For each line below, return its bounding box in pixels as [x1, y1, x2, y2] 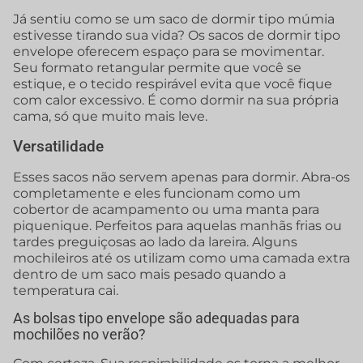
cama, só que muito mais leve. [13, 109, 207, 125]
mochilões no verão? [13, 326, 146, 343]
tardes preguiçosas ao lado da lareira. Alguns [13, 233, 297, 250]
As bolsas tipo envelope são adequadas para [13, 310, 300, 327]
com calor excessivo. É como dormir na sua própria [13, 92, 339, 109]
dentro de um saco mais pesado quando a [13, 266, 286, 282]
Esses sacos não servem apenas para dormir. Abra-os [13, 169, 350, 185]
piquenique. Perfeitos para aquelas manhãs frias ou [13, 217, 342, 233]
